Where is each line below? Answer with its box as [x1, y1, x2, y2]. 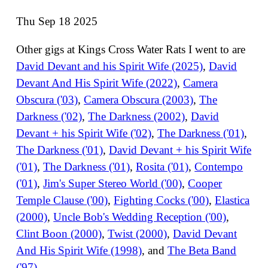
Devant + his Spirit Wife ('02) [16, 127, 152, 140]
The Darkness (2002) [88, 110, 185, 123]
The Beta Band [167, 244, 237, 257]
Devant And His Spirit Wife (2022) [16, 77, 178, 90]
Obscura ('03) [16, 93, 78, 106]
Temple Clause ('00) [16, 194, 108, 207]
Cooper [188, 177, 223, 190]
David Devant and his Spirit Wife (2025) [16, 60, 203, 73]
